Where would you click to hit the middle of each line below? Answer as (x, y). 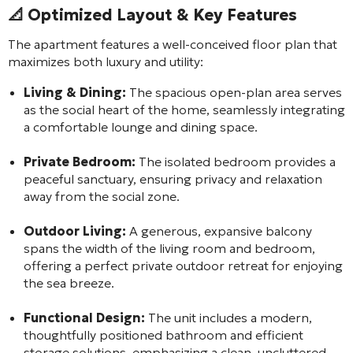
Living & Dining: (75, 92)
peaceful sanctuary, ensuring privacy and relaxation (173, 178)
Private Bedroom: (80, 161)
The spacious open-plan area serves (234, 92)
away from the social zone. (102, 196)
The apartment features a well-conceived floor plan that (173, 44)
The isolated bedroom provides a (236, 161)
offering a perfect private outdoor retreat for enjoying (183, 265)
